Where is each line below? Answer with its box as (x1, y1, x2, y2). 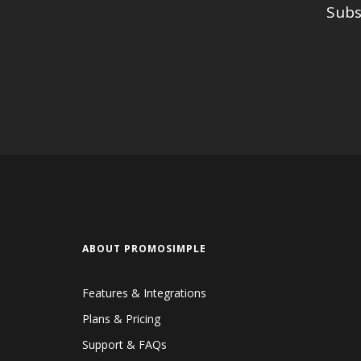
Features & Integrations (82, 285, 206, 301)
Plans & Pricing (82, 311, 160, 327)
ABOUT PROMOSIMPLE (82, 242, 206, 256)
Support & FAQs (82, 337, 167, 353)
